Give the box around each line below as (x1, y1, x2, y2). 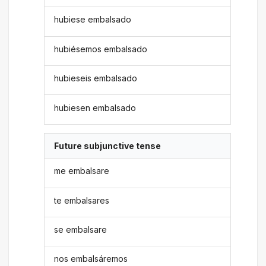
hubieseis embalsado (54, 73, 138, 84)
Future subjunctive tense (54, 140, 161, 151)
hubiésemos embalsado (54, 43, 148, 54)
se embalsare (54, 224, 107, 235)
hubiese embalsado (54, 14, 132, 25)
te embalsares (54, 195, 110, 205)
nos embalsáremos (54, 254, 128, 264)
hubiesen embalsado (54, 102, 137, 113)
